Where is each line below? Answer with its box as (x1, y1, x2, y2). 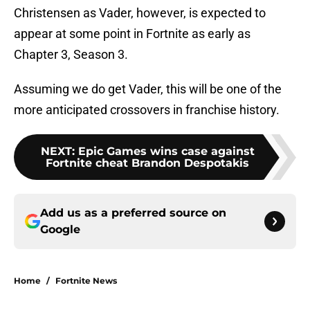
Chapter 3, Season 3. (14, 47, 128, 62)
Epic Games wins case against (77, 145, 255, 158)
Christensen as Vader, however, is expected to (14, 6, 266, 21)
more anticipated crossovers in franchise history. (14, 102, 280, 118)
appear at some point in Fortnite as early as (14, 26, 250, 42)
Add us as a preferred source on (40, 206, 226, 220)
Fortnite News (55, 275, 117, 286)
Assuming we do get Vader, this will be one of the (14, 82, 282, 97)
